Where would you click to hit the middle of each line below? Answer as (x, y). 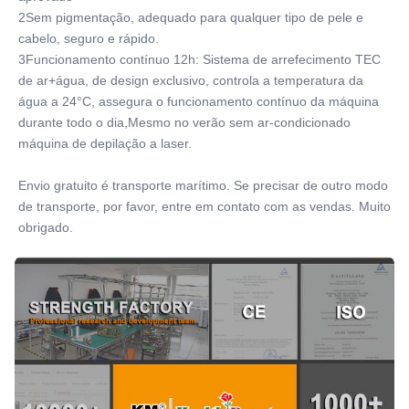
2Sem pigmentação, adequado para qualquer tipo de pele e (191, 17)
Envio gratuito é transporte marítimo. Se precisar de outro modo (203, 185)
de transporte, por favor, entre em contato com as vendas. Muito (204, 206)
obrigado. (46, 227)
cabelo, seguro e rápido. (89, 38)
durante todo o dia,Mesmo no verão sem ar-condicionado (184, 122)
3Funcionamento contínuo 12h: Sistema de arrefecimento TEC (199, 59)
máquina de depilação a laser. (105, 143)
